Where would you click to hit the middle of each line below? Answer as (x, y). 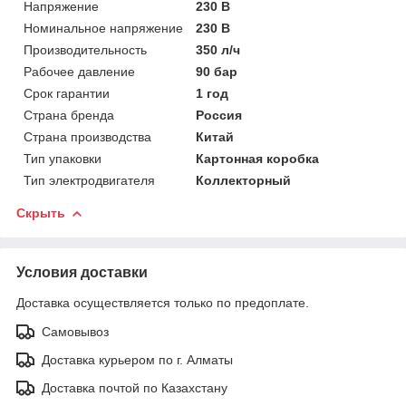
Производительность (85, 49)
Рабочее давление (79, 71)
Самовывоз (75, 331)
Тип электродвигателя (89, 180)
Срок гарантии (67, 93)
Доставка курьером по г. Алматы (137, 359)
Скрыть (41, 213)
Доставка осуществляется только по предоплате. (163, 302)
